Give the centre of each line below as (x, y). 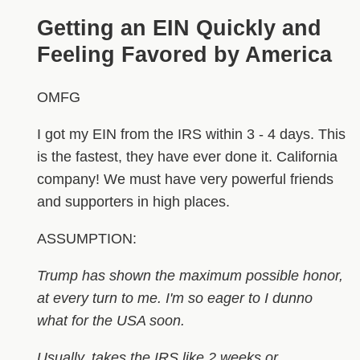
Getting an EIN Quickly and (179, 28)
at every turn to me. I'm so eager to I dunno (174, 299)
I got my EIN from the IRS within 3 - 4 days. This (191, 135)
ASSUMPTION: (86, 239)
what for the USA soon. (110, 321)
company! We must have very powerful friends (185, 180)
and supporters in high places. (133, 202)
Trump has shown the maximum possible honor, (190, 276)
